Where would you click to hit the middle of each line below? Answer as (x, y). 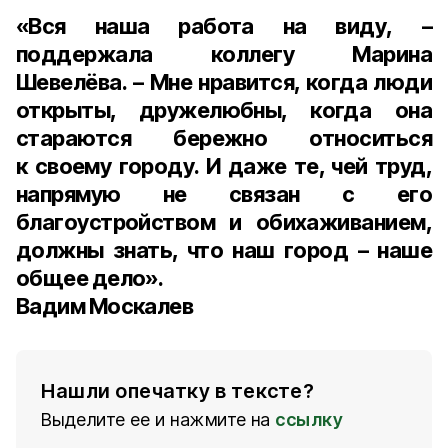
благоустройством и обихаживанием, (224, 222)
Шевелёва (69, 82)
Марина (392, 54)
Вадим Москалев (105, 306)
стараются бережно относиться (224, 138)
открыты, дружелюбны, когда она (224, 110)
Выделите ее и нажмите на (156, 419)
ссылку (309, 419)
